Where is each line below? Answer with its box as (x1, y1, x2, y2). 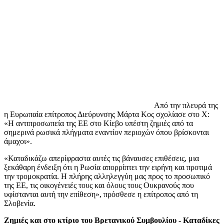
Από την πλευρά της (154, 100, 218, 109)
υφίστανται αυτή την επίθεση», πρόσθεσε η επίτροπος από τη (4, 189, 198, 198)
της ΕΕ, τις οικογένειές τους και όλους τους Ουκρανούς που (4, 180, 194, 189)
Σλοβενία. (4, 198, 35, 207)
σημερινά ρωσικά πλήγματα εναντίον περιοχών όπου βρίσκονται (4, 127, 209, 136)
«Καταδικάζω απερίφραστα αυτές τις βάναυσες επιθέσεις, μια (4, 153, 199, 162)
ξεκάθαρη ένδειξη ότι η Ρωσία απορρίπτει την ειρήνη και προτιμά (4, 162, 212, 171)
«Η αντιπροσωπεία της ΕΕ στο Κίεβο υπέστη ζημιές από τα (4, 118, 193, 127)
